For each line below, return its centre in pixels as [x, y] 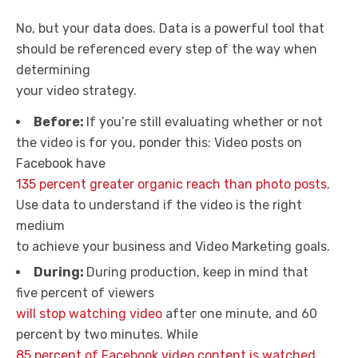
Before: [60, 122]
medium [40, 226]
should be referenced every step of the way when [167, 49]
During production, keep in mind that [197, 272]
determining [53, 70]
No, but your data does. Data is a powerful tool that [170, 28]
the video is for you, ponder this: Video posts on [159, 143]
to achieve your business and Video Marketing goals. [173, 247]
